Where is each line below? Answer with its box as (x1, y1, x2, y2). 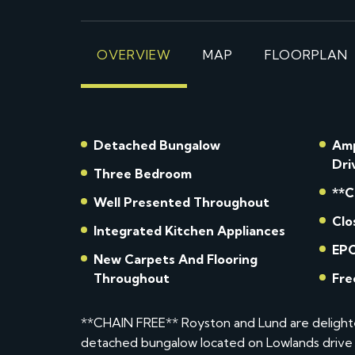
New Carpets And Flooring (94, 251, 258, 267)
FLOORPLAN (265, 47, 348, 63)
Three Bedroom (94, 166, 192, 181)
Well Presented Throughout (94, 194, 269, 210)
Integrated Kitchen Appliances (94, 223, 285, 239)
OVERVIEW (97, 47, 171, 63)
